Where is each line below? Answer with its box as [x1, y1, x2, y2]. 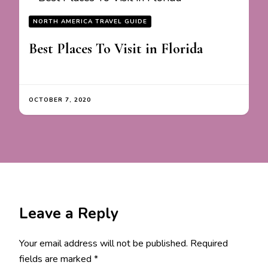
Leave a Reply [19, 203, 118, 224]
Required [190, 237, 228, 251]
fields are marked [19, 252, 94, 266]
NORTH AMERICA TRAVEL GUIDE [33, 17, 147, 26]
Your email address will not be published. [19, 237, 188, 251]
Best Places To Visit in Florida [29, 40, 203, 58]
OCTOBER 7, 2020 [29, 96, 91, 105]
